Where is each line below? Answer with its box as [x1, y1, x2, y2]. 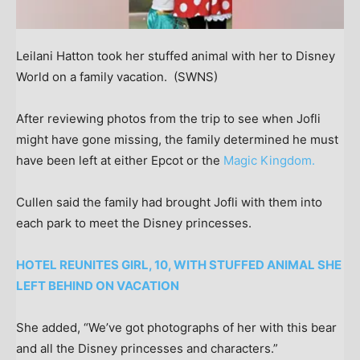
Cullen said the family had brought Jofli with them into [16, 194, 322, 210]
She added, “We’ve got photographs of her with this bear [16, 319, 337, 335]
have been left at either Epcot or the [16, 152, 223, 168]
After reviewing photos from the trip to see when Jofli [16, 110, 321, 126]
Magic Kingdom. [223, 152, 315, 168]
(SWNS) [174, 68, 218, 84]
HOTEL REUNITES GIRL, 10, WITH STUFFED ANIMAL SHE [16, 256, 342, 272]
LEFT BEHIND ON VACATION [16, 277, 179, 293]
